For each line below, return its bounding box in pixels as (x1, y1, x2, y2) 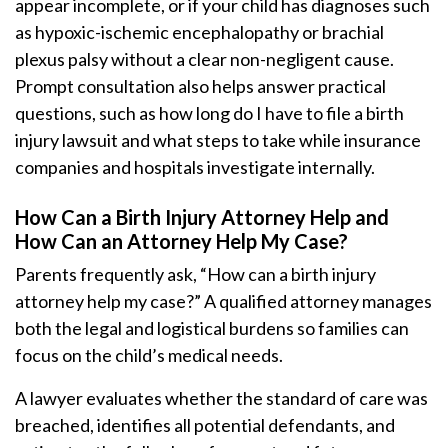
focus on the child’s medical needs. (15, 344, 283, 366)
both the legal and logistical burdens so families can (15, 317, 409, 339)
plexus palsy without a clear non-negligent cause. (15, 48, 394, 70)
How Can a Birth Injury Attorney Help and (15, 205, 389, 229)
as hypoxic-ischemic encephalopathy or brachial (15, 21, 384, 43)
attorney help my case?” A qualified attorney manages (15, 290, 432, 312)
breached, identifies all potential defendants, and (15, 414, 395, 436)
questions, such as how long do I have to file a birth (15, 102, 404, 124)
